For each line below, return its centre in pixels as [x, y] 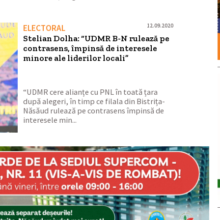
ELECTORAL [44, 28]
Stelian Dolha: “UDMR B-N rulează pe [96, 38]
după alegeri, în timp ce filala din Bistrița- [94, 101]
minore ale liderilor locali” [76, 58]
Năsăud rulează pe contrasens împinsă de [94, 110]
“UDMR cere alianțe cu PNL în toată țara [91, 92]
